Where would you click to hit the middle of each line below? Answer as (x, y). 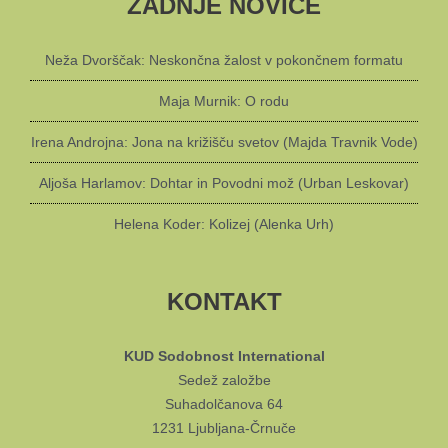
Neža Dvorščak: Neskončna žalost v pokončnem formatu (224, 60)
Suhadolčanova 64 (224, 404)
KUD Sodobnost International (224, 356)
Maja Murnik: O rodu (224, 101)
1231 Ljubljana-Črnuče (224, 428)
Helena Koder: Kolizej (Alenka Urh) (224, 224)
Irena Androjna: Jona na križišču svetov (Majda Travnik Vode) (224, 142)
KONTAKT (224, 302)
